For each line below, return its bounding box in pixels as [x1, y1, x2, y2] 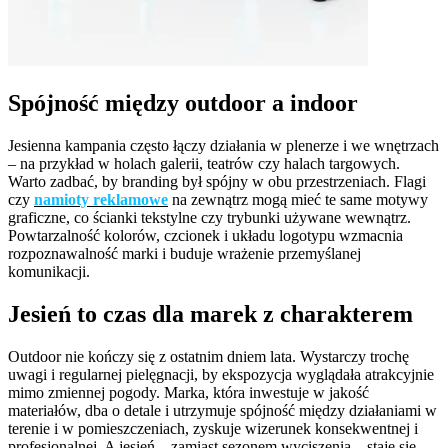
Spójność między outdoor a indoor [8, 90, 358, 117]
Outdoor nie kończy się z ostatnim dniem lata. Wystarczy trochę [8, 347, 409, 365]
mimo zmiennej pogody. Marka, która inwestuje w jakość [8, 383, 369, 401]
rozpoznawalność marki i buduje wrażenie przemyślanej [8, 245, 361, 263]
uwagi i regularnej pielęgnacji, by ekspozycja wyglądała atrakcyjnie [8, 365, 434, 383]
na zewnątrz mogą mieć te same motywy [168, 191, 428, 209]
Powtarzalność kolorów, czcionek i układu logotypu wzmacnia [8, 227, 403, 245]
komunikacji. [8, 263, 90, 281]
